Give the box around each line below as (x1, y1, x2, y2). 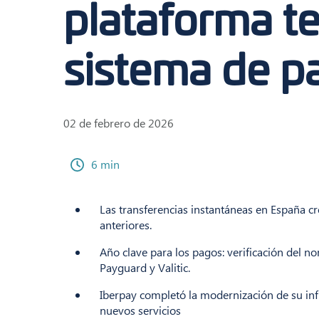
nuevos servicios (100, 303, 181, 318)
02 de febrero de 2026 (63, 115, 174, 130)
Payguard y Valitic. (100, 260, 190, 275)
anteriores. (100, 217, 152, 232)
